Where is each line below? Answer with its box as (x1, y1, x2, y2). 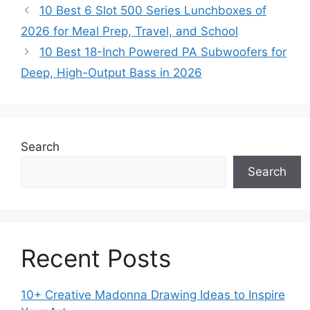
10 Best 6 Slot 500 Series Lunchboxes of (39, 3, 267, 17)
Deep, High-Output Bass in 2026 (21, 66, 202, 80)
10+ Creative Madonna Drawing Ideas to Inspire (21, 288, 285, 302)
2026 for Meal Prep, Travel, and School (21, 24, 238, 38)
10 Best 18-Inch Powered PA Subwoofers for (39, 45, 287, 59)
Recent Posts (21, 244, 171, 273)
